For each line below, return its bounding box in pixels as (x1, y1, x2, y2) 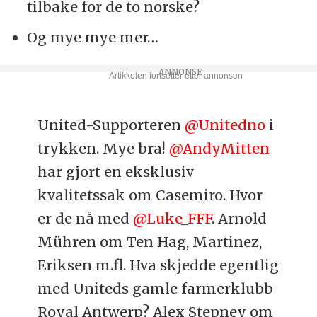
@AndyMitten (169, 139, 270, 158)
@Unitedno (185, 116, 266, 134)
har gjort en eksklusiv (38, 163, 195, 181)
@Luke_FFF (133, 209, 212, 228)
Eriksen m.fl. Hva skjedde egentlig (38, 256, 279, 275)
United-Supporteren (38, 116, 185, 134)
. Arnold (212, 209, 267, 228)
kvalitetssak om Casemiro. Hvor (38, 186, 263, 204)
